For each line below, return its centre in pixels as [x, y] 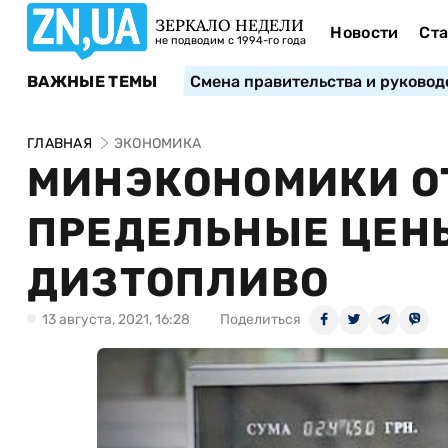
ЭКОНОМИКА [157, 143]
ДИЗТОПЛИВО [178, 282]
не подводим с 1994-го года [230, 40]
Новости [364, 32]
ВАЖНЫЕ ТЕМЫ [92, 81]
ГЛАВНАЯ [59, 143]
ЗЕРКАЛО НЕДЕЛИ [229, 25]
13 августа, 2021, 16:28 [116, 319]
